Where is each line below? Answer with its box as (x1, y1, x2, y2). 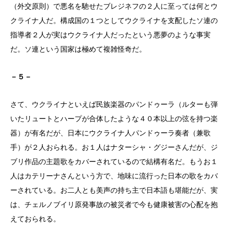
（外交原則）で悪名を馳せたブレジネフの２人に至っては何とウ (10, 2, 218, 10)
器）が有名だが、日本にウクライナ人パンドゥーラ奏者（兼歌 (10, 128, 211, 137)
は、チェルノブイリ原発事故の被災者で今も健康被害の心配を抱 (10, 200, 218, 209)
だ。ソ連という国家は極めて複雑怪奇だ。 (10, 44, 146, 53)
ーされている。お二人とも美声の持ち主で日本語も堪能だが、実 (10, 186, 218, 194)
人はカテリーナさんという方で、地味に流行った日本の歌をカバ (10, 171, 218, 180)
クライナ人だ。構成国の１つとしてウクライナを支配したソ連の (10, 16, 218, 25)
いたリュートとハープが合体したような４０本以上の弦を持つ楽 (10, 114, 218, 123)
